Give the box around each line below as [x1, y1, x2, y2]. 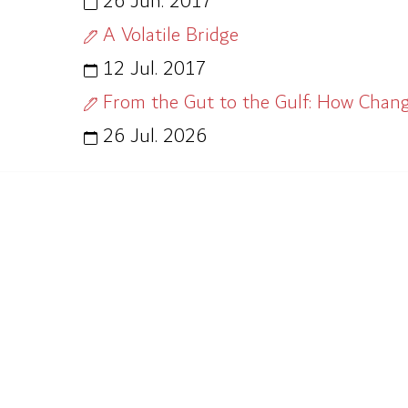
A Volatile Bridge [97, 18, 239, 52]
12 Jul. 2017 [97, 52, 207, 86]
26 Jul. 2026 [97, 119, 207, 153]
